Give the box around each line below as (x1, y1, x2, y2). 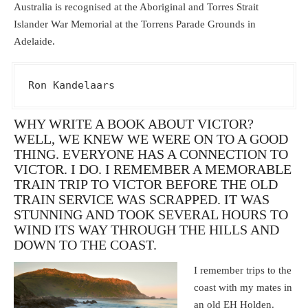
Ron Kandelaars (28, 78, 115, 91)
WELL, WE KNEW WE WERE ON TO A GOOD (14, 131, 288, 147)
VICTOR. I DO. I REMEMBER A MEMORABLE (14, 162, 291, 177)
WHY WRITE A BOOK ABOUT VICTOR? (14, 116, 254, 132)
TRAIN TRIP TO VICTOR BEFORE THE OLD (14, 177, 278, 192)
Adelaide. (14, 35, 55, 47)
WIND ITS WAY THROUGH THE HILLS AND (14, 222, 279, 238)
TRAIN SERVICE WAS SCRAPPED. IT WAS (14, 192, 269, 208)
